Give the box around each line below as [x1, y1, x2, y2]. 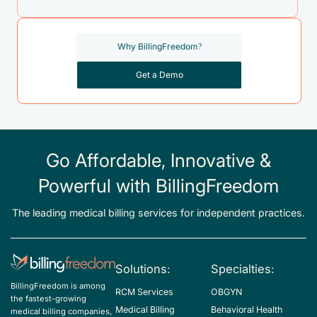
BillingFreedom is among [11, 281, 105, 290]
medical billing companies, [11, 306, 112, 316]
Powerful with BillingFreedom [38, 176, 279, 197]
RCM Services [115, 287, 174, 297]
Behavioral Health [211, 305, 283, 316]
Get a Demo [135, 69, 183, 80]
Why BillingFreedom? [117, 42, 202, 52]
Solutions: [115, 262, 171, 276]
